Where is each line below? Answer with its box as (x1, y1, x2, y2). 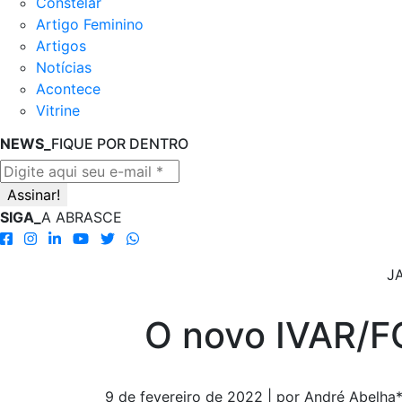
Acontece (36, 80, 100, 98)
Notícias (36, 58, 92, 76)
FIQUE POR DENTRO (51, 135, 188, 153)
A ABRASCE (41, 208, 122, 226)
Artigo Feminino (36, 15, 144, 33)
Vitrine (36, 101, 80, 119)
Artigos (36, 37, 86, 55)
